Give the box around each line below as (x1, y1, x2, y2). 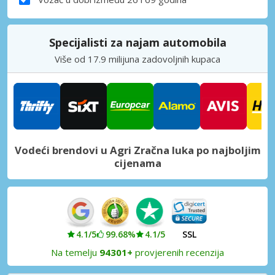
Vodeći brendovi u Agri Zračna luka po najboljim (14, 142, 261, 157)
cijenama (114, 155, 161, 170)
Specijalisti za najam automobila (48, 34, 227, 50)
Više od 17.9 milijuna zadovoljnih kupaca (55, 52, 220, 65)
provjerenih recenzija (133, 246, 224, 258)
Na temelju (51, 246, 99, 258)
